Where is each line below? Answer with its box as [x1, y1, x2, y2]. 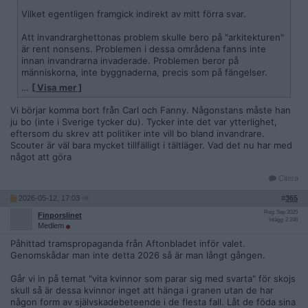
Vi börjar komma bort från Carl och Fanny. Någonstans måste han [10, 104, 291, 115]
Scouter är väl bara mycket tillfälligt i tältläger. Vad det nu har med [10, 140, 292, 151]
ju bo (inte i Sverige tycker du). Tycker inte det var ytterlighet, [10, 116, 277, 127]
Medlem [38, 221, 66, 230]
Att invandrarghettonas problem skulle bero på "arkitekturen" [21, 32, 284, 43]
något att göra [10, 151, 71, 162]
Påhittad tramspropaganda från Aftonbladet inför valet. [10, 238, 245, 249]
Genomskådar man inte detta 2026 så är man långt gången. [10, 250, 265, 261]
